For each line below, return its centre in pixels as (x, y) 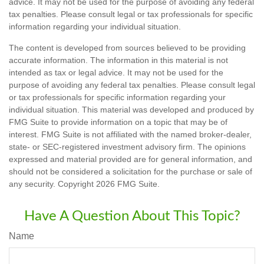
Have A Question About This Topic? (132, 217)
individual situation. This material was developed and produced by (131, 110)
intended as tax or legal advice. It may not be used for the (116, 73)
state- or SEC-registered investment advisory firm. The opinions (127, 147)
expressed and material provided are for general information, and (131, 159)
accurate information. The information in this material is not (118, 60)
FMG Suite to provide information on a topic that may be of (118, 122)
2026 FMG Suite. (128, 184)
